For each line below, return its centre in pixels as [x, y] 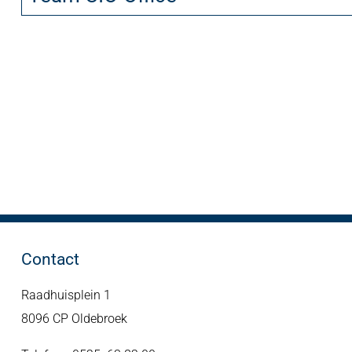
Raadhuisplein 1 [66, 295]
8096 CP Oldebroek [74, 318]
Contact [50, 259]
